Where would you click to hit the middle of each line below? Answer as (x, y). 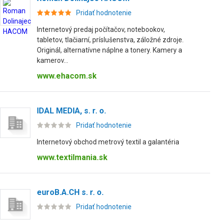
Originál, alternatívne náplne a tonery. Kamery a (110, 50)
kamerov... (53, 60)
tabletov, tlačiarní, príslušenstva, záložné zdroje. (110, 40)
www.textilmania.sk (72, 157)
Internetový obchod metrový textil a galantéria (108, 142)
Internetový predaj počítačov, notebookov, (101, 29)
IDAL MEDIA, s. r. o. (71, 111)
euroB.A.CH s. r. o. (70, 192)
